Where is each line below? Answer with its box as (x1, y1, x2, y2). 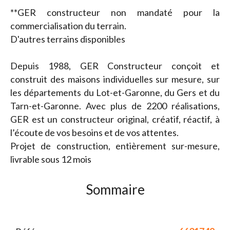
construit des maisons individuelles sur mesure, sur (10, 73, 220, 85)
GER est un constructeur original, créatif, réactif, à (10, 113, 220, 125)
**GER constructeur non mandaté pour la (10, 7, 220, 18)
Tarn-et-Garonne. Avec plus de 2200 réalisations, (10, 100, 220, 112)
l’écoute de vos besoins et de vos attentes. (10, 127, 179, 139)
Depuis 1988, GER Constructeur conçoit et (10, 60, 220, 72)
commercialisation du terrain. (10, 20, 126, 32)
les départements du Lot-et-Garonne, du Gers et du (10, 87, 220, 99)
